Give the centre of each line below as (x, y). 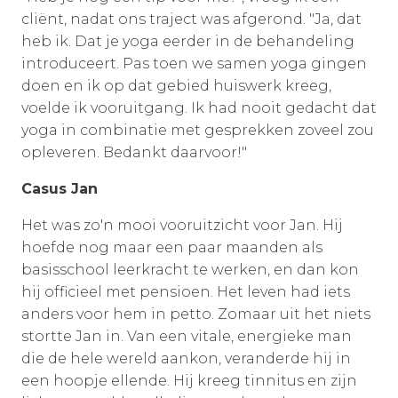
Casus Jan (60, 188)
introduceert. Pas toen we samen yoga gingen (194, 63)
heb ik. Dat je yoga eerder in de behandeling (188, 41)
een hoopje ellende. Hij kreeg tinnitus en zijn (189, 380)
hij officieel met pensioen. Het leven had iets (186, 291)
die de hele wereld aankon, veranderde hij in (186, 358)
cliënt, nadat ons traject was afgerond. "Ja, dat (191, 19)
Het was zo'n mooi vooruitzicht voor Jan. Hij (182, 225)
